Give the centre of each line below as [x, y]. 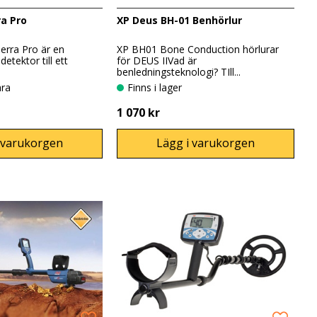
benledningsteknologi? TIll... [179, 72]
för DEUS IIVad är [157, 61]
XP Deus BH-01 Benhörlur [180, 20]
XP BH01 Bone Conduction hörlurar [198, 50]
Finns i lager [158, 88]
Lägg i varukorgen [206, 143]
